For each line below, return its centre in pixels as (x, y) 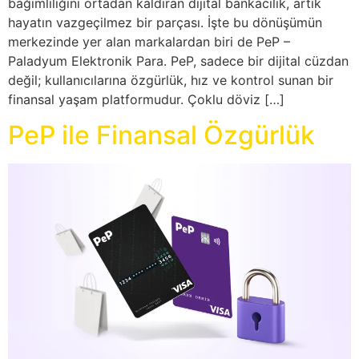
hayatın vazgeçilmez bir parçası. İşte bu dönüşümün (165, 22)
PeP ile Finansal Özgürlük (161, 135)
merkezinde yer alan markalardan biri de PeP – (149, 41)
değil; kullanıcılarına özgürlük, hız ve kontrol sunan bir (171, 80)
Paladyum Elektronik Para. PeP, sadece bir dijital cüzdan (178, 61)
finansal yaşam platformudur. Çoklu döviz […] (146, 99)
